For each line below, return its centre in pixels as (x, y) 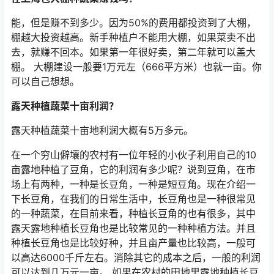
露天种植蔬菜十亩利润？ (65, 106)
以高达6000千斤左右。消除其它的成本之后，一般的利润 (136, 257)
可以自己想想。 (45, 81)
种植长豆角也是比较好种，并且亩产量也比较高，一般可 (133, 243)
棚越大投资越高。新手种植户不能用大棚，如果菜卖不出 (133, 37)
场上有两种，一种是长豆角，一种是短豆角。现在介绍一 (133, 184)
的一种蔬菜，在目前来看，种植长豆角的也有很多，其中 (133, 213)
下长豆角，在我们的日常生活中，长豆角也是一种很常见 (133, 199)
